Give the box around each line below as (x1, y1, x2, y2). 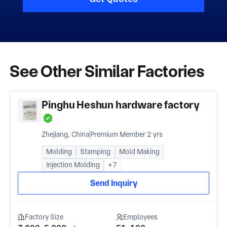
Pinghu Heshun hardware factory (42, 98, 200, 111)
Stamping (80, 147, 111, 156)
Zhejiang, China (42, 130, 90, 138)
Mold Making (119, 147, 160, 156)
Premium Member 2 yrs (90, 130, 163, 138)
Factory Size (24, 213, 63, 221)
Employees (123, 213, 158, 221)
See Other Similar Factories (10, 61, 205, 81)
